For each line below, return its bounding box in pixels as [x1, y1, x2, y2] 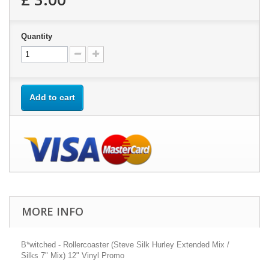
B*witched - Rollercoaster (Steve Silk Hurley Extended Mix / [21, 240, 229, 250]
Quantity [21, 32, 52, 41]
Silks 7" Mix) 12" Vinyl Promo [21, 251, 124, 261]
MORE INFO [22, 204, 83, 219]
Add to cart [29, 92, 75, 103]
